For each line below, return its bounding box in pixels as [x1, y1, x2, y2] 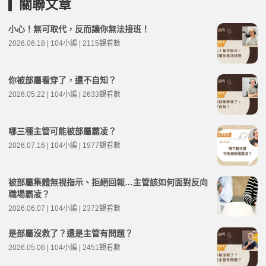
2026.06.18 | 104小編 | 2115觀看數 [8, 39, 121, 47]
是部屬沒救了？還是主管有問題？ [8, 228, 133, 238]
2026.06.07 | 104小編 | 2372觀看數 [8, 204, 121, 213]
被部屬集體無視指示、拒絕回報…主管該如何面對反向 [8, 177, 208, 187]
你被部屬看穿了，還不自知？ [8, 75, 116, 85]
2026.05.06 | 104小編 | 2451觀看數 [8, 243, 121, 252]
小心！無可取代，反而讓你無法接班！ [8, 24, 150, 34]
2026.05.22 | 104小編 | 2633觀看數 [8, 90, 121, 99]
